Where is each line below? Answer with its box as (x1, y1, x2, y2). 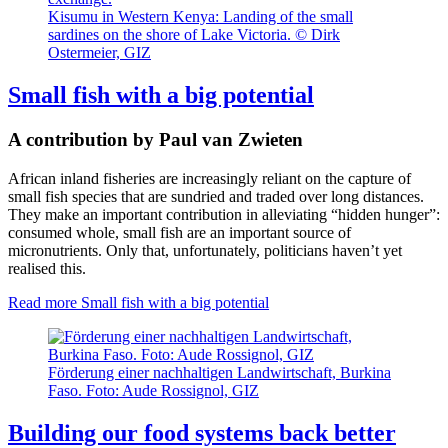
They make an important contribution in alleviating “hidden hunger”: (8, 206, 440, 223)
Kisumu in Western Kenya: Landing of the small (48, 8, 353, 26)
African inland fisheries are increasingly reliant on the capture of (8, 170, 411, 187)
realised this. (8, 260, 86, 277)
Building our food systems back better (8, 419, 396, 446)
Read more (8, 294, 77, 311)
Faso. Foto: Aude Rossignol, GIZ (48, 382, 259, 399)
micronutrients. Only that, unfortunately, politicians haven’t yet (8, 242, 402, 259)
